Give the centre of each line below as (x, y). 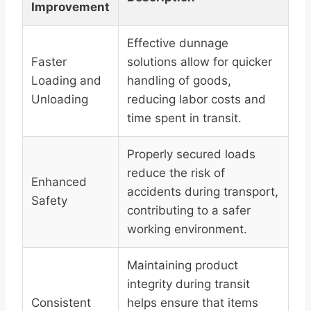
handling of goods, (179, 81)
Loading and (66, 81)
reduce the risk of (176, 173)
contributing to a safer (189, 211)
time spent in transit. (184, 118)
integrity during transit (188, 284)
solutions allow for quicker (200, 62)
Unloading (60, 100)
